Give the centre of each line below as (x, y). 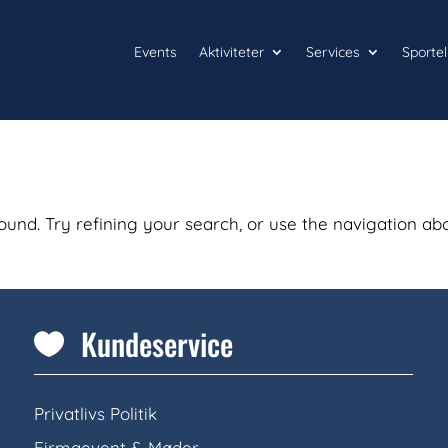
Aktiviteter (232, 51)
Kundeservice (157, 344)
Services (333, 51)
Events (156, 51)
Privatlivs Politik (96, 414)
